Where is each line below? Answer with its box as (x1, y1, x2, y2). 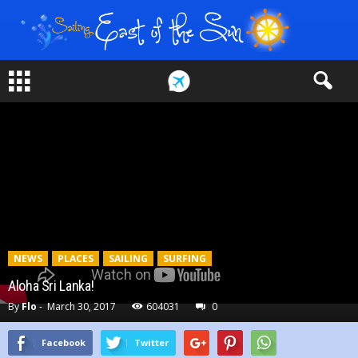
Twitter (134, 336, 169, 348)
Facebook (42, 336, 86, 348)
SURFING (163, 252, 206, 265)
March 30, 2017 (47, 300, 116, 313)
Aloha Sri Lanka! (8, 277, 94, 294)
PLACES (58, 252, 93, 265)
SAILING (109, 252, 148, 265)
